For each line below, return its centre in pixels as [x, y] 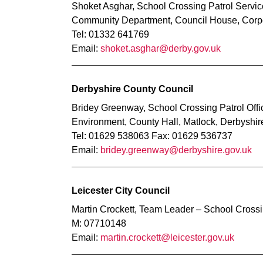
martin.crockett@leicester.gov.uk [167, 237]
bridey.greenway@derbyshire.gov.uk [176, 150]
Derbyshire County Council [132, 89]
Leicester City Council [121, 190]
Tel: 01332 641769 [110, 34]
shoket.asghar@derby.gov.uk [161, 48]
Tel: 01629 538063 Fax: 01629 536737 [152, 136]
